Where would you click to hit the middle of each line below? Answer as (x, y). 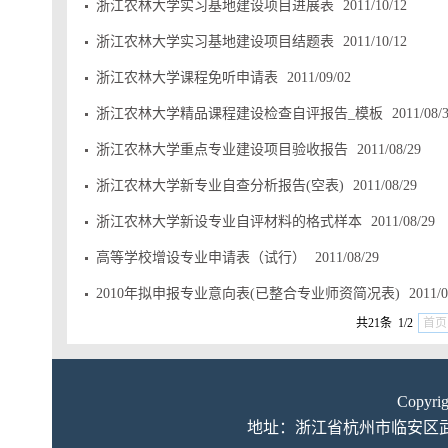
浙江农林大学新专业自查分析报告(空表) (220, 185)
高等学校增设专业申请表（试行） (201, 257)
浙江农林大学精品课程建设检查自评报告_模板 (240, 113)
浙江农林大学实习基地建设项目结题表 (215, 41)
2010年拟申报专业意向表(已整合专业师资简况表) (248, 293)
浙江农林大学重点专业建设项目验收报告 (222, 149)
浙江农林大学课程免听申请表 (187, 77)
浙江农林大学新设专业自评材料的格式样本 (229, 221)
